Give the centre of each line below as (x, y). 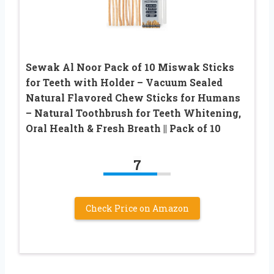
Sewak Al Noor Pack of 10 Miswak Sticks (130, 67)
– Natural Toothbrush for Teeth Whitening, (133, 113)
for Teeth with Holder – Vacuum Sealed (124, 82)
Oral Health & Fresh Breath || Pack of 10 (123, 128)
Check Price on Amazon (137, 208)
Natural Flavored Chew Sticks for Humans (133, 97)
